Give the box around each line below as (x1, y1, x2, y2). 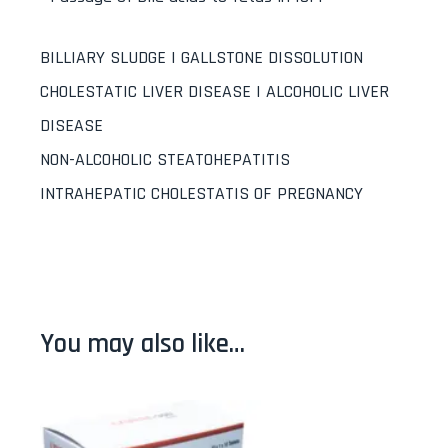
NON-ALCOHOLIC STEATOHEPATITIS (40, 148, 290, 172)
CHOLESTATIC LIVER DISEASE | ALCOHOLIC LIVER (40, 80, 389, 104)
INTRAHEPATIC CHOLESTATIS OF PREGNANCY (40, 182, 363, 206)
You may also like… (40, 327, 245, 362)
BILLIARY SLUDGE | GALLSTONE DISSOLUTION (40, 46, 363, 70)
